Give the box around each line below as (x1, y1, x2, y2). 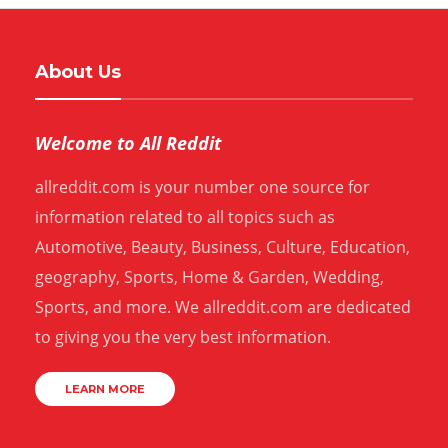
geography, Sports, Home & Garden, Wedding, (35, 266, 384, 289)
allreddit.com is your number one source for (35, 176, 370, 199)
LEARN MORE (65, 382, 145, 397)
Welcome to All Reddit (35, 131, 221, 156)
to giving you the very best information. (35, 326, 331, 349)
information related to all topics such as (35, 206, 335, 229)
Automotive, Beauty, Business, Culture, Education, (35, 236, 410, 259)
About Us (35, 61, 121, 84)
